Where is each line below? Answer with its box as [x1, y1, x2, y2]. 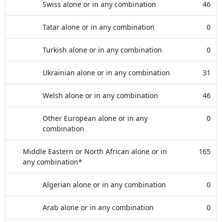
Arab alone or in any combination [43, 203, 154, 212]
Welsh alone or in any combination [43, 91, 158, 100]
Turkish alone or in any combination [43, 45, 162, 55]
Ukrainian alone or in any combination [43, 68, 170, 77]
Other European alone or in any [43, 113, 148, 123]
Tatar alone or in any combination [43, 22, 155, 32]
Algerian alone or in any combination [43, 180, 166, 189]
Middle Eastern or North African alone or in [23, 147, 167, 156]
